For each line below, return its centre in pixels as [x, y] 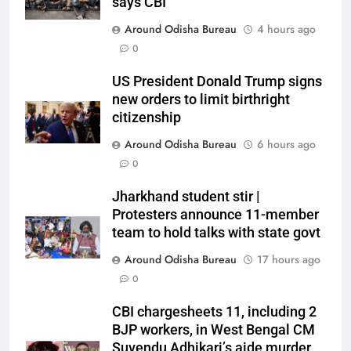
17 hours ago [289, 259]
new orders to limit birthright [201, 100]
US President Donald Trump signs [217, 81]
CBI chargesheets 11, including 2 [214, 312]
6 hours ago [286, 144]
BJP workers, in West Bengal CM [213, 330]
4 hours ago [286, 29]
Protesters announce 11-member [215, 215]
